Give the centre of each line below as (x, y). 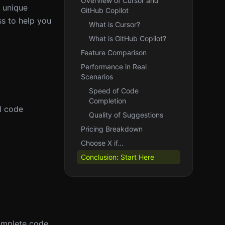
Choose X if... (102, 143)
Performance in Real (114, 67)
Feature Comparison (114, 52)
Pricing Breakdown (112, 129)
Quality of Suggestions (126, 115)
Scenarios (97, 77)
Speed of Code (114, 91)
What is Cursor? (115, 24)
